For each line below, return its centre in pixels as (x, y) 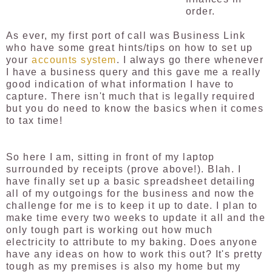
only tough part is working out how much (110, 230)
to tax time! (35, 121)
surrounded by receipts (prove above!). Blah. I (124, 169)
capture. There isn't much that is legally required (131, 97)
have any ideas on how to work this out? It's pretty (134, 254)
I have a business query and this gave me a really (134, 72)
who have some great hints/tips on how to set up (130, 48)
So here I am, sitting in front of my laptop (110, 157)
